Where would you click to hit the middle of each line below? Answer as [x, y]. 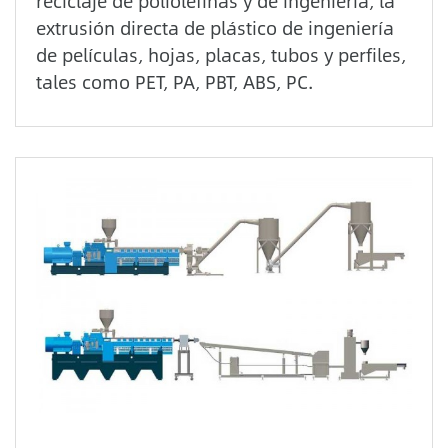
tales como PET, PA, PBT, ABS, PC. [174, 82]
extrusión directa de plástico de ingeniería [215, 28]
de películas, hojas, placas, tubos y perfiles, [221, 55]
